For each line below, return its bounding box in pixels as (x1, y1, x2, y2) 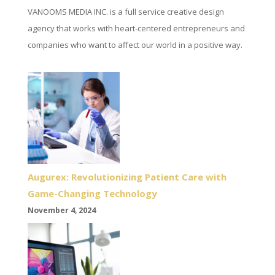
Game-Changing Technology (27, 187, 157, 199)
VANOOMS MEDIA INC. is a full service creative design (27, 6, 224, 17)
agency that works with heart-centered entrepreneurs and (27, 22, 245, 34)
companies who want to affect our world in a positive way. (27, 39, 242, 50)
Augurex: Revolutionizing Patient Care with (27, 170, 227, 183)
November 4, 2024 (27, 204, 96, 215)
